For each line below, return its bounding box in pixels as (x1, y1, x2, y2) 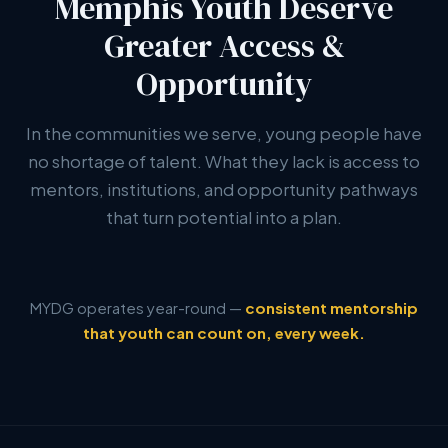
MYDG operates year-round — (30, 298, 245, 317)
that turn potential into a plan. (106, 206, 342, 228)
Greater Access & (103, 24, 345, 68)
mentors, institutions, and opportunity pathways (30, 178, 418, 200)
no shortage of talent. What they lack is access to (28, 150, 420, 172)
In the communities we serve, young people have (26, 122, 422, 144)
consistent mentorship (245, 298, 418, 317)
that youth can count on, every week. (83, 323, 365, 342)
